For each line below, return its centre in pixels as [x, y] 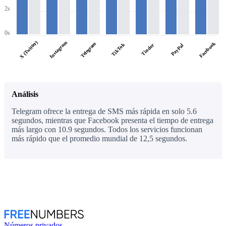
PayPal [177, 49]
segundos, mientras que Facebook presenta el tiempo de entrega [112, 120]
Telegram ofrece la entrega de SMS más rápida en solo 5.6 [104, 111]
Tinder [147, 49]
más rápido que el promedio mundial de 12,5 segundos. [99, 138]
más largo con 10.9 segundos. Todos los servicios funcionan [107, 129]
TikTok [118, 49]
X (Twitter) [29, 49]
